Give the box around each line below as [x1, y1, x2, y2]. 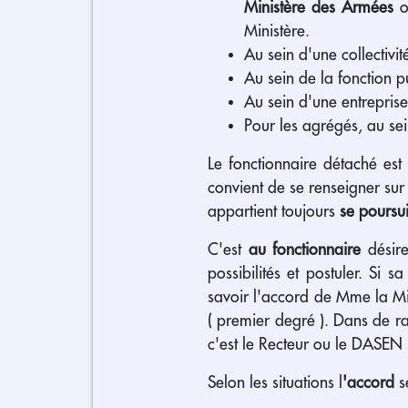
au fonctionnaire [248, 240, 361, 258]
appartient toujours [208, 202, 340, 219]
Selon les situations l [208, 373, 342, 391]
